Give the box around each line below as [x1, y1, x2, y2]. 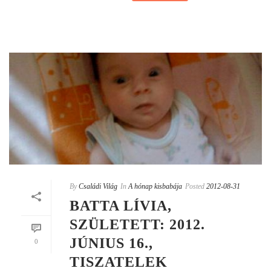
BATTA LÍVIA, [70, 197, 172, 214]
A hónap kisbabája [128, 181, 182, 191]
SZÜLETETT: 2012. [70, 216, 205, 232]
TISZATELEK [70, 253, 168, 270]
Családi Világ [79, 181, 117, 191]
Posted [185, 181, 204, 191]
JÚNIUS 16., [70, 235, 153, 251]
